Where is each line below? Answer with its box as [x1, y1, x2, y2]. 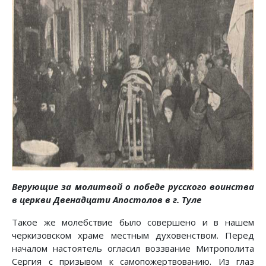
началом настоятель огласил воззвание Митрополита [12, 242, 254, 254]
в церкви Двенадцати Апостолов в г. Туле [12, 193, 201, 205]
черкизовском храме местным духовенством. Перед [12, 229, 254, 241]
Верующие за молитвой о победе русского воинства [12, 180, 254, 192]
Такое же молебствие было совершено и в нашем [12, 216, 254, 228]
